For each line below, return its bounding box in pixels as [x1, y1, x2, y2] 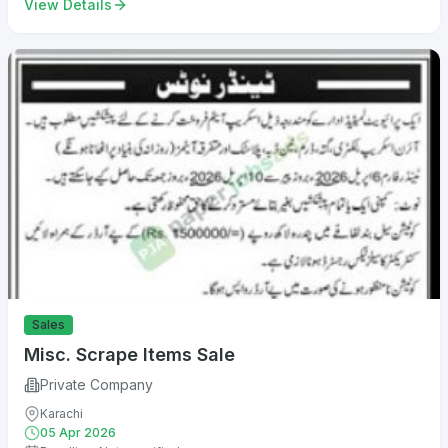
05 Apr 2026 [40, 425, 116, 441]
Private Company [40, 376, 153, 394]
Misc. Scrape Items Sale [24, 344, 235, 366]
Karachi [40, 406, 83, 422]
